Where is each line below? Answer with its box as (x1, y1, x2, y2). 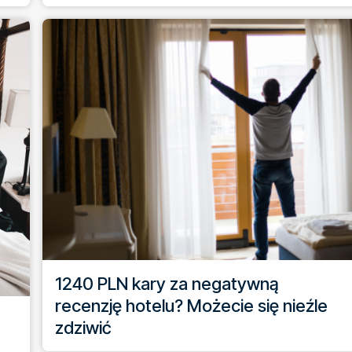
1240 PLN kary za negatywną (55, 273, 279, 295)
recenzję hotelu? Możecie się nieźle (55, 295, 328, 317)
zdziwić (55, 317, 112, 339)
